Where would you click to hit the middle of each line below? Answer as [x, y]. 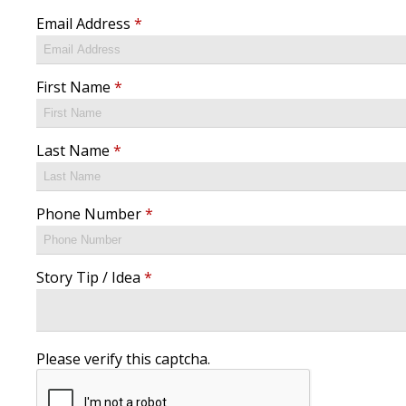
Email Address [85, 24]
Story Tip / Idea [90, 278]
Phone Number [91, 214]
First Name [75, 87]
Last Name [75, 151]
